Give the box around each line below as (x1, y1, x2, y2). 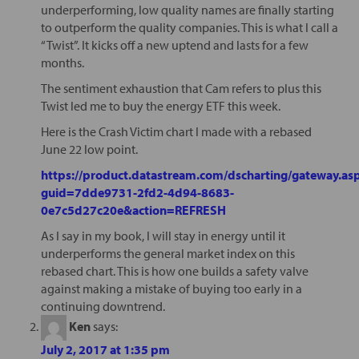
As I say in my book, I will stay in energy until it (40, 227, 285, 244)
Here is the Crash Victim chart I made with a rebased (40, 123, 312, 139)
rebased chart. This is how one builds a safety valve (40, 262, 309, 279)
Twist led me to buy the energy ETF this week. (40, 97, 280, 114)
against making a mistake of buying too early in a (40, 280, 302, 296)
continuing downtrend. (40, 297, 165, 314)
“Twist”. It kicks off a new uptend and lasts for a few (40, 36, 309, 53)
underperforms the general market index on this (40, 244, 295, 261)
